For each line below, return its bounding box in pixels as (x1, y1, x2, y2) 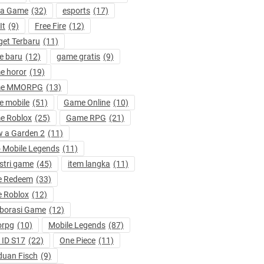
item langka (68, 159, 110, 169)
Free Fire (35, 21, 66, 31)
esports (62, 5, 90, 15)
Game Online (64, 97, 110, 107)
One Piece (60, 235, 95, 245)
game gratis (57, 51, 100, 61)
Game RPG (66, 113, 106, 123)
